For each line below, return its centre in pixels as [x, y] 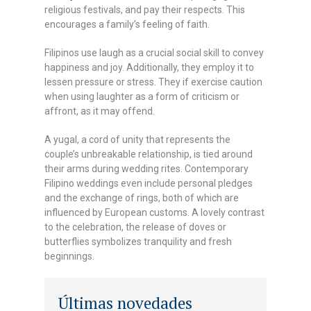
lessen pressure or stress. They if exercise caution [154, 82]
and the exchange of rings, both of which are [142, 198]
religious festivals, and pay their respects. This [145, 10]
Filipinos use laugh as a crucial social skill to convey [154, 53]
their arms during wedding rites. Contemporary [147, 169]
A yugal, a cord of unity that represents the [138, 140]
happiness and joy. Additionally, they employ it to [150, 67]
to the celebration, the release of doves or [136, 227]
